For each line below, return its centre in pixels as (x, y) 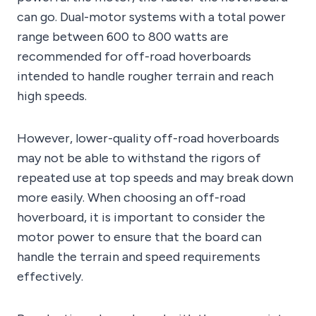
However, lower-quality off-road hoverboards (148, 139)
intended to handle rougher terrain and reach (145, 77)
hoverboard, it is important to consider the (141, 218)
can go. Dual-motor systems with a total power (151, 17)
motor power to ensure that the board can (139, 237)
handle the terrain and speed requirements (139, 257)
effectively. (50, 277)
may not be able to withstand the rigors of (139, 158)
